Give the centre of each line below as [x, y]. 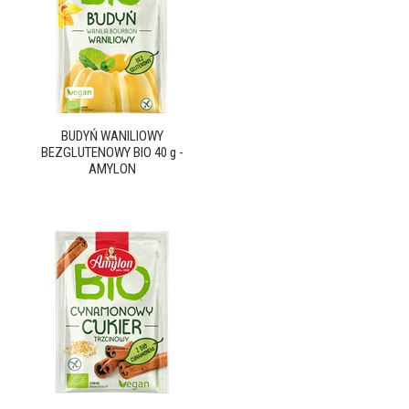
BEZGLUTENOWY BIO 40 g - [112, 152]
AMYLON [112, 169]
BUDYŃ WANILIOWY [112, 136]
